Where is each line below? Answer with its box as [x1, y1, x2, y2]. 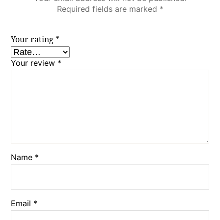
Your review [11, 57, 58, 68]
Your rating [11, 34, 56, 45]
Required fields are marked [56, 3, 160, 14]
